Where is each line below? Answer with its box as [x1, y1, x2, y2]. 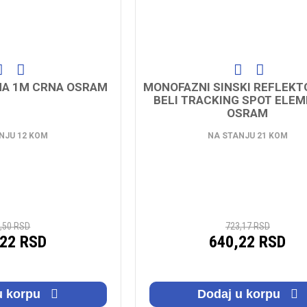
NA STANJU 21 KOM [207, 130, 288, 140]
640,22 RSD [209, 232, 286, 251]
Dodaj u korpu [197, 286, 284, 301]
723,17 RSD [225, 220, 270, 232]
